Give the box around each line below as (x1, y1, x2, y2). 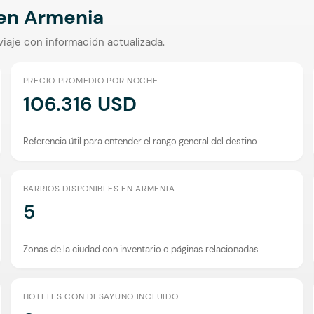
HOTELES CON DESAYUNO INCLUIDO (22, 290, 179, 302)
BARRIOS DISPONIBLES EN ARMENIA (22, 182, 175, 194)
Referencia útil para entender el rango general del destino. (22, 135, 259, 147)
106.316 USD (22, 90, 137, 117)
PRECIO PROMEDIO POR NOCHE (22, 74, 158, 86)
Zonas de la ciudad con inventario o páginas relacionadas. (22, 243, 261, 255)
